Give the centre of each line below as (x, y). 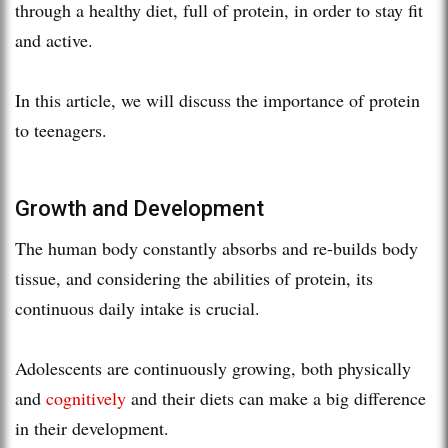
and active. (54, 39)
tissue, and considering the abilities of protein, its (194, 277)
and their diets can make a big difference (276, 397)
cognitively (86, 397)
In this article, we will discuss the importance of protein (217, 99)
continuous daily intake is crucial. (137, 307)
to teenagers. (61, 129)
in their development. (92, 427)
